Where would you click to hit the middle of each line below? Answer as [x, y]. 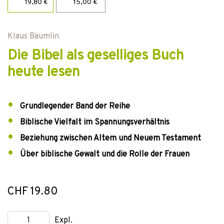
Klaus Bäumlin [33, 36]
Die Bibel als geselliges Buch [96, 56]
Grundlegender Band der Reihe [75, 106]
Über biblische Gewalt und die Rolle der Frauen [105, 154]
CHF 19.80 [33, 192]
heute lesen [44, 72]
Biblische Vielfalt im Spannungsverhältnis [95, 122]
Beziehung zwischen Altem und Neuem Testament [110, 138]
